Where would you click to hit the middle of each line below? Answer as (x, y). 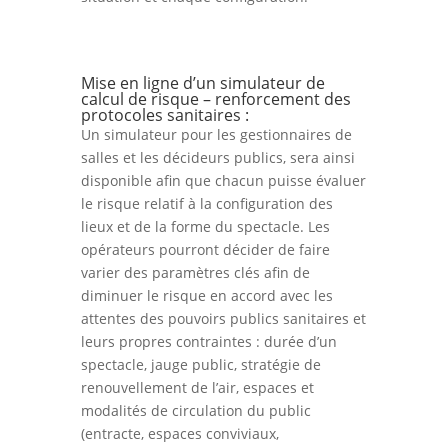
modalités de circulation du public (195, 410)
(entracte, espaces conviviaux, (179, 433)
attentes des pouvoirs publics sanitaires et (223, 318)
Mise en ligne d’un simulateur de (202, 82)
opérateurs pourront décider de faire (205, 249)
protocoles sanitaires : (164, 114)
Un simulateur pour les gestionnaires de (216, 134)
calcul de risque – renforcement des (215, 98)
